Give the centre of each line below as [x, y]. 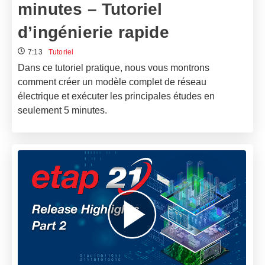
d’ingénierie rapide [93, 33]
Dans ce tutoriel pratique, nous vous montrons [114, 68]
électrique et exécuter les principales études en [116, 96]
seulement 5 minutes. [62, 111]
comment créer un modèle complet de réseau [112, 82]
